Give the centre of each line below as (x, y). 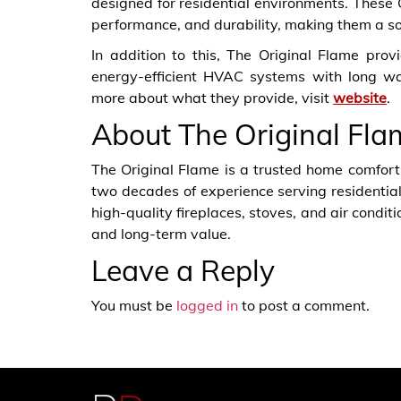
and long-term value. (161, 234)
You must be (134, 305)
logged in (207, 305)
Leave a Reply (183, 270)
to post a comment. (304, 305)
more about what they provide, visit (212, 98)
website (360, 98)
